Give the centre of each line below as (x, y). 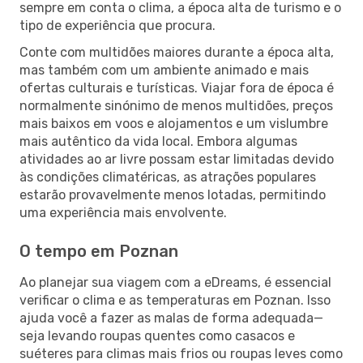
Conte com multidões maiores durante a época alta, (177, 52)
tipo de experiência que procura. (117, 25)
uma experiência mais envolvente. (123, 212)
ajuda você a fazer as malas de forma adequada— (171, 318)
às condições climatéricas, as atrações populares (168, 177)
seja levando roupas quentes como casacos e (157, 335)
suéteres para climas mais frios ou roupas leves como (181, 353)
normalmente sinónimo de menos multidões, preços (176, 105)
